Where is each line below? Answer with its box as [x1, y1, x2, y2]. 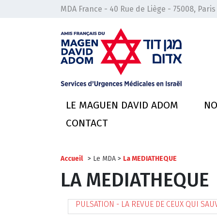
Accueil [60, 154, 83, 163]
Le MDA [93, 154, 116, 163]
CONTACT [65, 116, 108, 129]
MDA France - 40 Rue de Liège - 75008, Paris [60, 4, 216, 14]
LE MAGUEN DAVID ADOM [65, 98, 178, 111]
